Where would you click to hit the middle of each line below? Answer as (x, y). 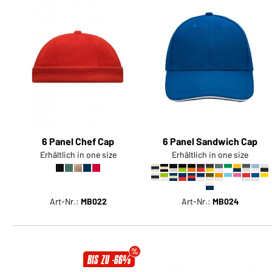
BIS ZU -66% (109, 260)
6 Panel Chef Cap (78, 141)
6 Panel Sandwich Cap (210, 141)
